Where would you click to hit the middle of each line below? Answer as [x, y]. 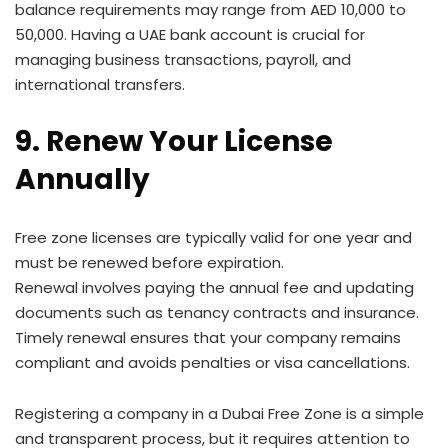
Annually [82, 179]
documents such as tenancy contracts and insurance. [217, 312]
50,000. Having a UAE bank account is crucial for [190, 34]
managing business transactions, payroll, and [183, 59]
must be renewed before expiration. [149, 262]
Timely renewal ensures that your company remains [208, 337]
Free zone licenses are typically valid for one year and [213, 237]
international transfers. [100, 84]
